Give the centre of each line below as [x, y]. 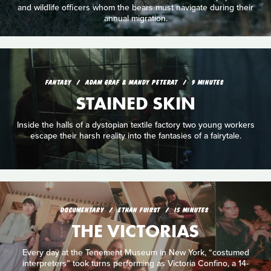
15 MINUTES [191, 209]
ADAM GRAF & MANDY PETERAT [132, 81]
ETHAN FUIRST [140, 209]
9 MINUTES [207, 81]
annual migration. [135, 19]
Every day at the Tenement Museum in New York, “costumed [135, 252]
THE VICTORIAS [135, 231]
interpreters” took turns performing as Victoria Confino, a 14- [135, 263]
